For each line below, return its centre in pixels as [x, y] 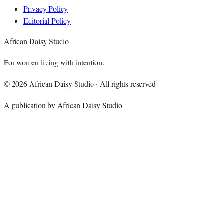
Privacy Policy [46, 9]
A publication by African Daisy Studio [63, 105]
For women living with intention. [54, 62]
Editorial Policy [47, 21]
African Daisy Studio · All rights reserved [91, 84]
